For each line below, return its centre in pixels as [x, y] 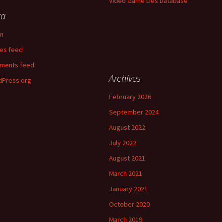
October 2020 [129, 204]
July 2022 [123, 143]
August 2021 [127, 158]
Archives [125, 78]
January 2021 [128, 189]
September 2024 [134, 112]
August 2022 [127, 127]
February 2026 [130, 97]
